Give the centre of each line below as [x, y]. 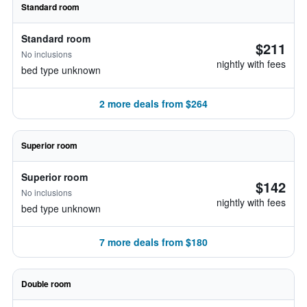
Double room [46, 284]
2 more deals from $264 [153, 103]
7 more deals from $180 [153, 242]
